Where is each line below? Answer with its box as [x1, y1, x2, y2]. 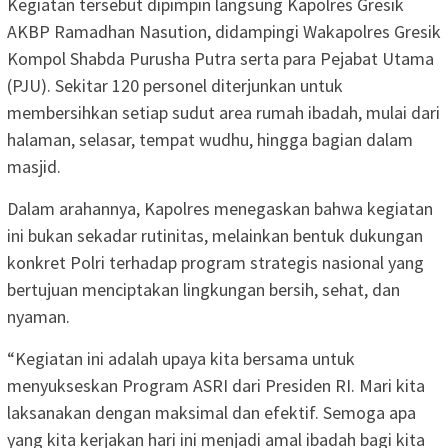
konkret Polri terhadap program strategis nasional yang [7, 251, 424, 275]
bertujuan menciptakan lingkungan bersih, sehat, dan [7, 278, 400, 302]
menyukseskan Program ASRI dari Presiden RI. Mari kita [7, 374, 425, 398]
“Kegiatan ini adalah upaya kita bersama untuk [7, 347, 355, 371]
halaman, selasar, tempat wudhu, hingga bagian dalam [7, 128, 413, 152]
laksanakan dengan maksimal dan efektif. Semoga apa [7, 401, 416, 425]
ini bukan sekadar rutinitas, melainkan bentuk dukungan [7, 224, 423, 248]
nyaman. [7, 305, 70, 329]
